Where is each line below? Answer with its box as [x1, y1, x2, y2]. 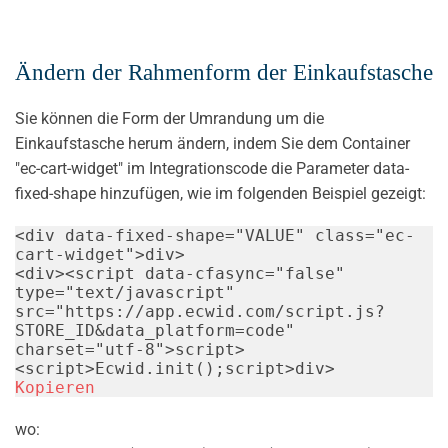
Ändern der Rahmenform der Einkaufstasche [15, 59, 433, 85]
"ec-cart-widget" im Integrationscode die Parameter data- [15, 158, 409, 178]
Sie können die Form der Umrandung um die [15, 108, 324, 128]
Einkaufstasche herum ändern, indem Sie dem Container [15, 133, 410, 153]
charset [15, 339, 85, 359]
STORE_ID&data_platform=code [15, 320, 285, 340]
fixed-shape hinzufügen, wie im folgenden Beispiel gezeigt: [15, 183, 426, 203]
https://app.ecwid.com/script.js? [65, 301, 385, 321]
